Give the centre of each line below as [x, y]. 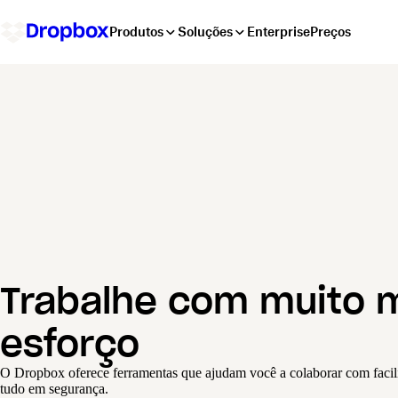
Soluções [205, 32]
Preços [330, 32]
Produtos [136, 32]
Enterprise [279, 32]
